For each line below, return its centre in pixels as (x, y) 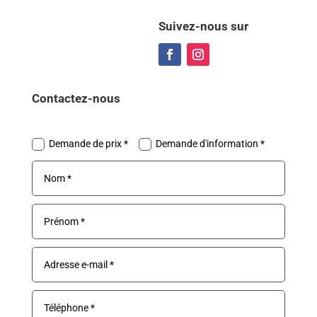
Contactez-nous (76, 98)
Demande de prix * (89, 144)
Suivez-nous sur (203, 26)
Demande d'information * (211, 144)
